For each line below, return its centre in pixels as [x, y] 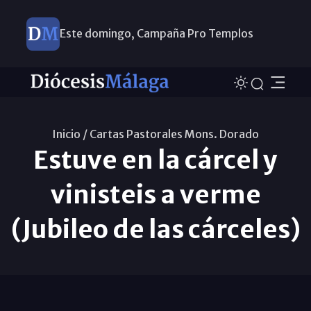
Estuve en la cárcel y [155, 160]
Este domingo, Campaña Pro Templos [156, 33]
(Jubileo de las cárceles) [155, 229]
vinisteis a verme [155, 194]
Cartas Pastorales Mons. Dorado [174, 134]
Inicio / [70, 134]
